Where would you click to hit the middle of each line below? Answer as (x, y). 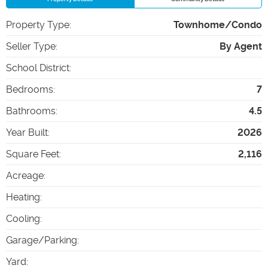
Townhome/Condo (218, 25)
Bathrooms (31, 111)
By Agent (241, 46)
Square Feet (33, 154)
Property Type (38, 25)
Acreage (25, 175)
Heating (23, 197)
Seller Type (31, 46)
